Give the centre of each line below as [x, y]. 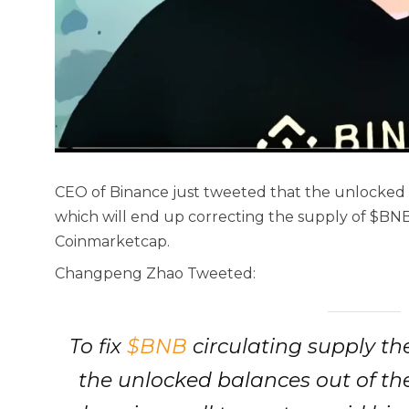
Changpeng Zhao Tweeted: [155, 274]
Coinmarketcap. [112, 242]
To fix [99, 347]
